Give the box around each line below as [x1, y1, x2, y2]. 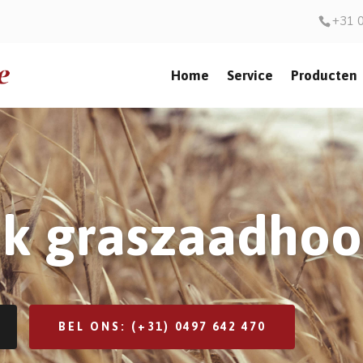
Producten [290, 67, 357, 84]
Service [226, 67, 273, 84]
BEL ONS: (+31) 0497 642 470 [58, 320, 267, 334]
